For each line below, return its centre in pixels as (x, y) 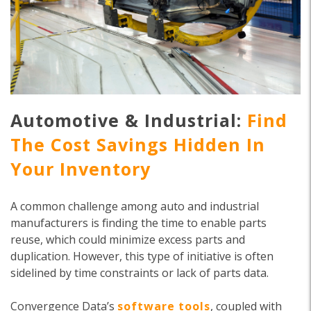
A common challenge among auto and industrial (135, 206)
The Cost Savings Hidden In (138, 144)
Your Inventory (81, 168)
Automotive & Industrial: (126, 120)
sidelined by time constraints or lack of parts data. (140, 272)
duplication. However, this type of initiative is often (142, 256)
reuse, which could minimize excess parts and (128, 239)
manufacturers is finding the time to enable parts (138, 222)
